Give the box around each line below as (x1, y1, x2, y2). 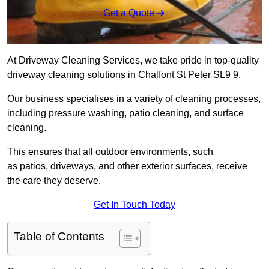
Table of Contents (14, 230, 104, 243)
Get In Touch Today (94, 199, 175, 210)
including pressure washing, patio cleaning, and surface (7, 108, 244, 119)
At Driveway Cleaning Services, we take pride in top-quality (7, 55, 259, 66)
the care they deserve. (7, 175, 101, 186)
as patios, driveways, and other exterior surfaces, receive (7, 161, 247, 172)
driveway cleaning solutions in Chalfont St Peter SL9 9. (7, 70, 241, 80)
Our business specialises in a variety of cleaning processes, (7, 94, 261, 104)
